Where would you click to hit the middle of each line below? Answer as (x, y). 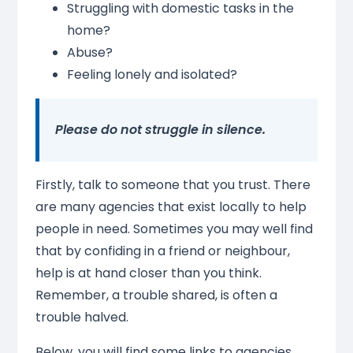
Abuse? (89, 53)
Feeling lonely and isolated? (152, 75)
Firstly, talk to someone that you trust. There (173, 185)
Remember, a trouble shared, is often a (156, 295)
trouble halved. (82, 318)
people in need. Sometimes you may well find (174, 229)
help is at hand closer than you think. (148, 273)
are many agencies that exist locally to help (171, 207)
